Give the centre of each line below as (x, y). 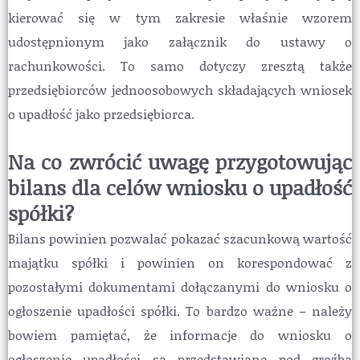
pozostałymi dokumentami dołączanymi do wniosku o (180, 286)
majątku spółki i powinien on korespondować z (180, 262)
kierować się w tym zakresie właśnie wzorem (180, 18)
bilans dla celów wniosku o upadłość (180, 187)
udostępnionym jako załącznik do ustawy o (180, 42)
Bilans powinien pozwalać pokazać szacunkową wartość (180, 238)
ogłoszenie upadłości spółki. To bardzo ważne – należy (180, 310)
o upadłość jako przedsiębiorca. (101, 114)
